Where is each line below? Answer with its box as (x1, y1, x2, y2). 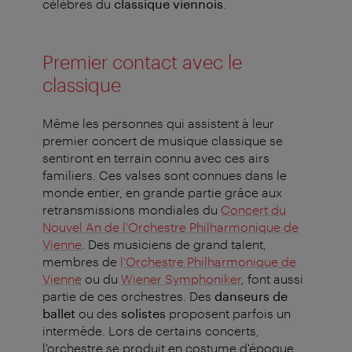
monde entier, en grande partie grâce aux (42, 185, 282, 200)
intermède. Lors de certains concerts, (42, 323, 259, 339)
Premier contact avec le (42, 50, 242, 74)
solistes (121, 306, 166, 321)
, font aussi (241, 271, 303, 287)
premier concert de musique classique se (42, 133, 283, 148)
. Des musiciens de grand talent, (82, 236, 266, 252)
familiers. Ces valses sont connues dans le (42, 167, 287, 183)
